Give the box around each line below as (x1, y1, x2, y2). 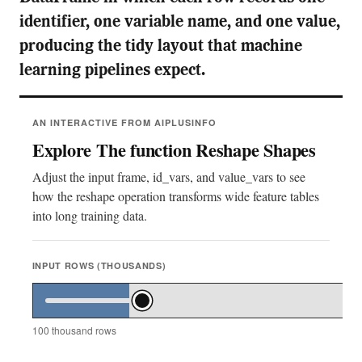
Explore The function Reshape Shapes (32, 137, 316, 164)
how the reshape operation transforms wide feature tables (32, 187, 319, 205)
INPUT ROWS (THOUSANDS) (32, 259, 166, 272)
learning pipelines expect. (19, 63, 205, 80)
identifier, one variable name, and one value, (19, 15, 340, 32)
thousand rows (48, 323, 116, 338)
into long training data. (32, 207, 147, 225)
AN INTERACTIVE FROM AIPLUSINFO (32, 116, 217, 129)
